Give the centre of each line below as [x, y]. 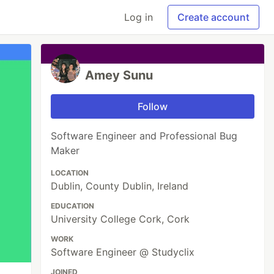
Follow [153, 106]
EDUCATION [73, 206]
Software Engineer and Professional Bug [144, 136]
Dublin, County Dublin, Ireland [120, 186]
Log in [139, 17]
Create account [213, 17]
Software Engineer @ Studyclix [123, 252]
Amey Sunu [119, 75]
